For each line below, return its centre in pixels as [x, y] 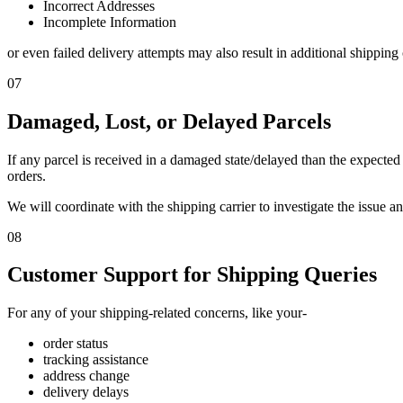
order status [76, 344]
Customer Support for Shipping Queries [192, 275]
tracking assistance [96, 360]
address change [86, 376]
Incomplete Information [110, 22]
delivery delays [86, 392]
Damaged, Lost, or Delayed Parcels [169, 121]
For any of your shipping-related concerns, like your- [157, 313]
